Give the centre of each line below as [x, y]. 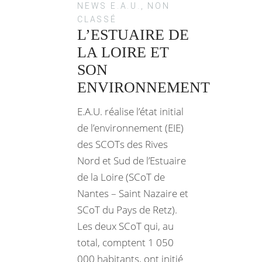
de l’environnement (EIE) [130, 127]
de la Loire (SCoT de [121, 177]
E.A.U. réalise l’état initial [130, 111]
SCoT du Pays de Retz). [127, 209]
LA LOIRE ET [123, 52]
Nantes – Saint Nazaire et [133, 193]
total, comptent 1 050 [125, 242]
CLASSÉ [97, 19]
